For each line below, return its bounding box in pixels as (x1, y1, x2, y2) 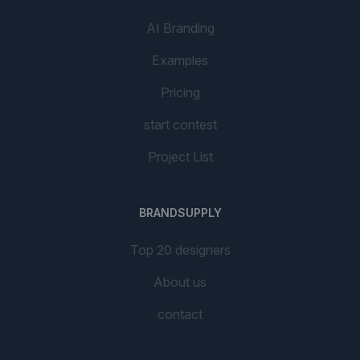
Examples (152, 52, 208, 68)
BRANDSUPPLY (138, 206, 222, 219)
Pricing (160, 84, 200, 100)
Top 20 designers (129, 242, 231, 258)
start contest (143, 117, 217, 133)
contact (157, 306, 202, 322)
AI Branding (145, 20, 215, 36)
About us (153, 274, 207, 290)
